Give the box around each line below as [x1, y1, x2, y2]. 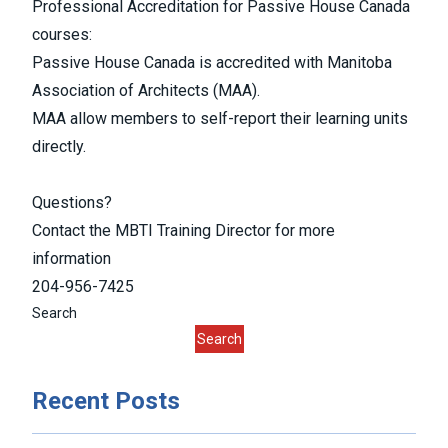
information [32, 248, 111, 268]
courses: [32, 24, 96, 44]
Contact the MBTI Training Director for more [32, 220, 335, 240]
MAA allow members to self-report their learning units [32, 108, 408, 128]
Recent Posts [32, 386, 180, 415]
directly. [32, 136, 86, 156]
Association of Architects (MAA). [32, 80, 260, 100]
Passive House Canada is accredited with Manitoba [32, 52, 392, 72]
